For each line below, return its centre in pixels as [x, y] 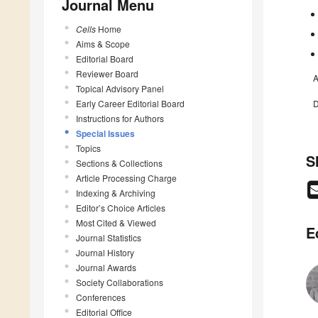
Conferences [101, 297]
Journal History [105, 252]
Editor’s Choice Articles [121, 207]
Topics [88, 148]
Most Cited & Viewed [116, 222]
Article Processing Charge [126, 177]
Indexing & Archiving [116, 192]
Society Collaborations [120, 282]
